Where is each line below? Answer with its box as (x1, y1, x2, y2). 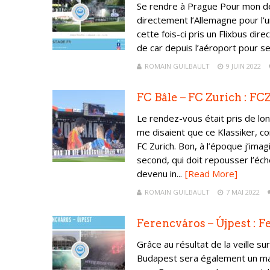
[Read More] (185, 168, 237, 180)
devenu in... (137, 168, 182, 180)
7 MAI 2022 (226, 187, 260, 196)
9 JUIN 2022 (226, 61, 261, 71)
